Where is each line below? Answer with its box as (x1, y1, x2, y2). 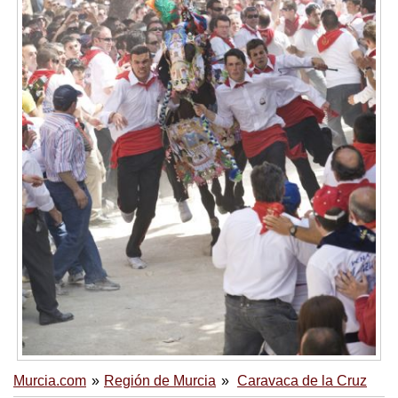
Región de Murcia (104, 372, 216, 388)
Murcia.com (13, 372, 86, 388)
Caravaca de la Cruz (237, 372, 367, 388)
